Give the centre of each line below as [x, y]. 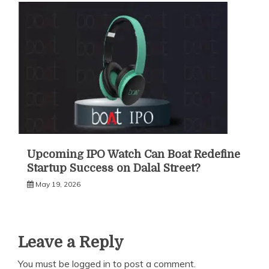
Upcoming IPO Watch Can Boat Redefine [134, 155]
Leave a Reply [71, 243]
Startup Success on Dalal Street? [113, 168]
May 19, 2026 [58, 184]
